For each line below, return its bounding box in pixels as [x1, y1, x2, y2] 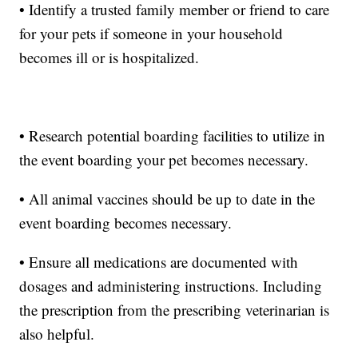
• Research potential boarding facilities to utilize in [19, 125, 326, 146]
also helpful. [19, 324, 95, 344]
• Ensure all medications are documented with [19, 252, 299, 272]
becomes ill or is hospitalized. [19, 47, 200, 68]
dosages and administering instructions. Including [19, 276, 323, 296]
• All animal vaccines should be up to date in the [19, 189, 316, 209]
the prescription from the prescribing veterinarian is [19, 300, 330, 320]
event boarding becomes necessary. [19, 213, 233, 233]
